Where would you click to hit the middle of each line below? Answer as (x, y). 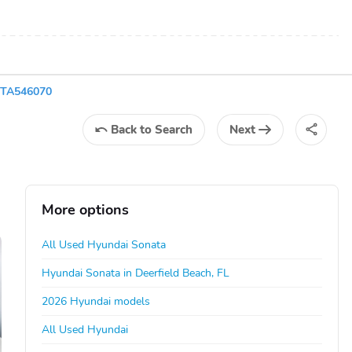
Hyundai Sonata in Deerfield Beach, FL (136, 273)
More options (86, 209)
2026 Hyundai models (96, 301)
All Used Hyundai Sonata (104, 244)
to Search (166, 129)
